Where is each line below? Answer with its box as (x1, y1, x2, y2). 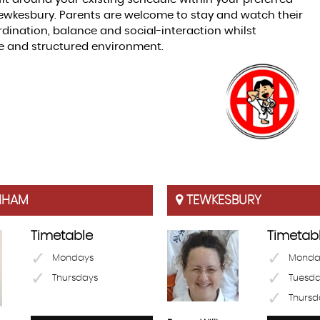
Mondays (52, 253, 94, 263)
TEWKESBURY (183, 194, 261, 207)
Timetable (31, 229, 93, 243)
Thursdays (52, 273, 98, 283)
